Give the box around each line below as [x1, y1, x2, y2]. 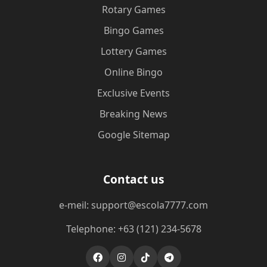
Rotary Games [101, 3, 166, 16]
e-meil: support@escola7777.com [59, 198, 208, 212]
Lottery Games [100, 45, 167, 58]
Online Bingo [104, 66, 163, 79]
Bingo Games [103, 24, 164, 37]
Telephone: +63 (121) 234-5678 [66, 222, 201, 235]
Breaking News [100, 107, 167, 120]
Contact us [103, 171, 164, 187]
